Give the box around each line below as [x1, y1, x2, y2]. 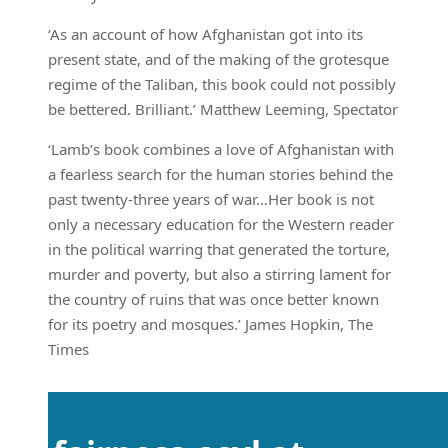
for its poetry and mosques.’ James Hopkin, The [48, 314, 373, 335]
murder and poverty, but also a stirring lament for [48, 264, 391, 285]
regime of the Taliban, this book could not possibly [48, 74, 396, 95]
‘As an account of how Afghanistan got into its [48, 24, 363, 45]
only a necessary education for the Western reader [48, 214, 394, 235]
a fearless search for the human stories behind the [48, 164, 393, 185]
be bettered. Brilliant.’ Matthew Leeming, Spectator [48, 99, 398, 120]
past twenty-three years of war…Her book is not [48, 189, 374, 210]
